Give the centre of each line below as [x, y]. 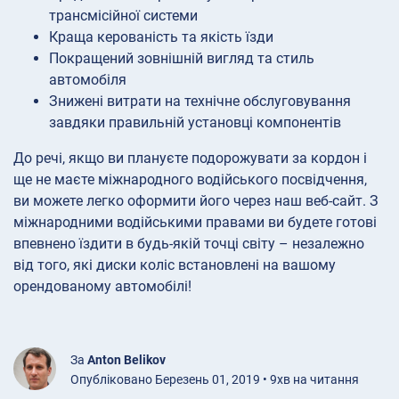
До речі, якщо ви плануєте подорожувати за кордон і [190, 159]
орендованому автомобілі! [102, 287]
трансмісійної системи [123, 16]
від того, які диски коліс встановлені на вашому [175, 265]
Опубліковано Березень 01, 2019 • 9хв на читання [215, 380]
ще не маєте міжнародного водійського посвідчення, [190, 180]
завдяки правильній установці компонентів [195, 123]
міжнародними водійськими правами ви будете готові [195, 223]
